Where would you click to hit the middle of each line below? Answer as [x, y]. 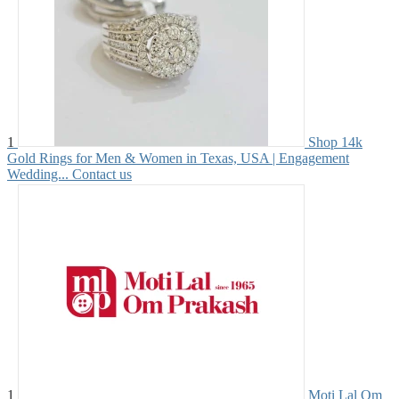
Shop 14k [335, 142]
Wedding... [38, 174]
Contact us [102, 174]
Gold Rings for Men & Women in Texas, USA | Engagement [178, 158]
